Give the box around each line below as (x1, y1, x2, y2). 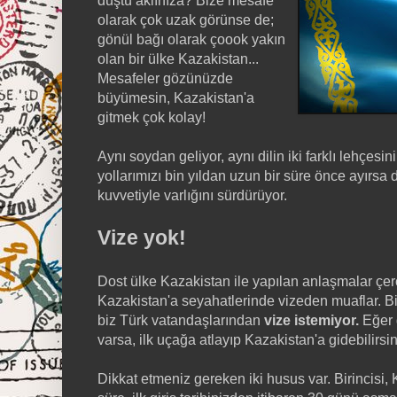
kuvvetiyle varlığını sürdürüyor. (97, 187, 287, 204)
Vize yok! (97, 227, 186, 250)
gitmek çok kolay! (97, 109, 206, 126)
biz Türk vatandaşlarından (97, 312, 264, 329)
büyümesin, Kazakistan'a (97, 90, 254, 106)
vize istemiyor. (264, 312, 362, 329)
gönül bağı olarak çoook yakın (97, 31, 285, 48)
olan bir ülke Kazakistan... (97, 51, 259, 67)
